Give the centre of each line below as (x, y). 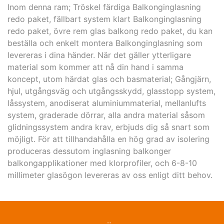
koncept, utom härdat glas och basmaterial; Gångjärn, (109, 79)
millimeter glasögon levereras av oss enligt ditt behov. (110, 175)
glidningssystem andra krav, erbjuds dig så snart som (108, 127)
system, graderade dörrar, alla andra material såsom (106, 115)
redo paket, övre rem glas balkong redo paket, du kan (110, 31)
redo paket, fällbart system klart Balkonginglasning (104, 19)
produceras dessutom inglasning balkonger (89, 151)
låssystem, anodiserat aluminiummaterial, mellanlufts (107, 103)
